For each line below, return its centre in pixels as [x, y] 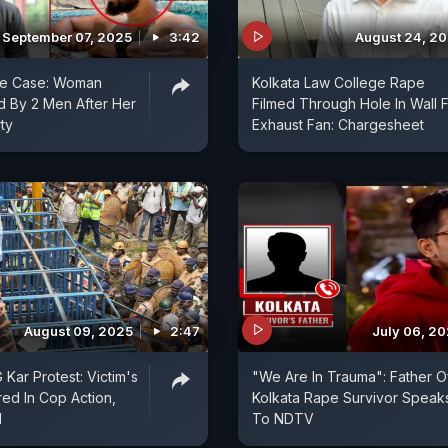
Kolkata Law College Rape [338, 83]
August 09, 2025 [78, 330]
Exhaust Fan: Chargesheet [338, 125]
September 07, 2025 [67, 37]
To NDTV [283, 418]
